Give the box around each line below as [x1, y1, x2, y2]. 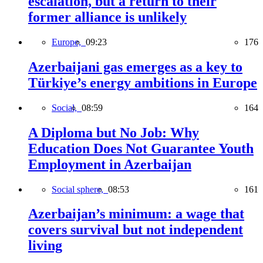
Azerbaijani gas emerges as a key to [28, 59, 242, 75]
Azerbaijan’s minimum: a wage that [28, 206, 244, 222]
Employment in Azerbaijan [28, 156, 191, 172]
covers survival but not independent [28, 222, 243, 238]
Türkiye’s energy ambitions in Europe [28, 75, 257, 90]
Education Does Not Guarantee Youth [28, 140, 254, 156]
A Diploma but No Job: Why [28, 124, 199, 140]
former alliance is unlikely [28, 9, 187, 25]
